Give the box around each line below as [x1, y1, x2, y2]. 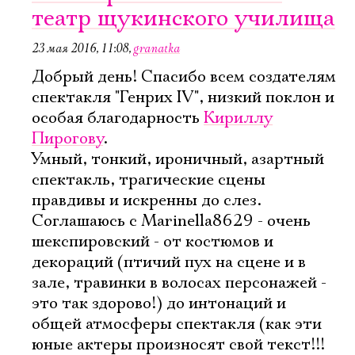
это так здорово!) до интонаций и [32, 293, 286, 314]
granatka [133, 40, 180, 56]
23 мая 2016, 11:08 [32, 40, 128, 56]
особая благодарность [32, 108, 204, 128]
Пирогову [32, 128, 103, 149]
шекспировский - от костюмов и [32, 231, 273, 252]
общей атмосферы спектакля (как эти [32, 314, 322, 334]
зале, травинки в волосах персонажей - [32, 273, 326, 293]
